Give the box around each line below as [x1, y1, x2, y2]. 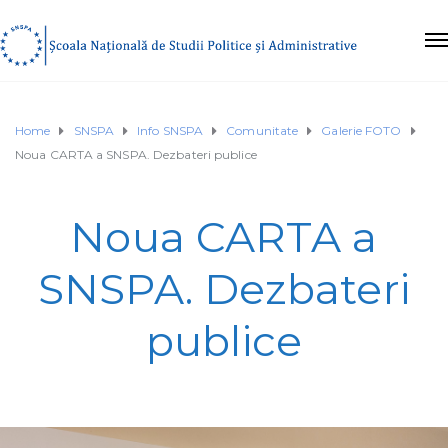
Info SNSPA [137, 122, 204, 138]
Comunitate [226, 122, 299, 138]
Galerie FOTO [321, 122, 402, 138]
